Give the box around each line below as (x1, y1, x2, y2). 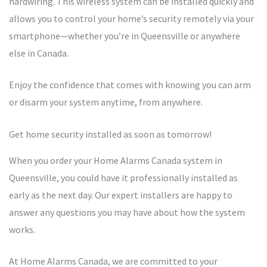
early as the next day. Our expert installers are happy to (9, 189, 232, 201)
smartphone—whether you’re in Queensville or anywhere (9, 30, 240, 42)
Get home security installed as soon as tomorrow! (9, 128, 212, 141)
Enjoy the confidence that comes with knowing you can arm (9, 79, 251, 91)
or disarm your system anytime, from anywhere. (9, 96, 203, 108)
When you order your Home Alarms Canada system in (9, 154, 222, 167)
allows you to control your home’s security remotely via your (9, 13, 254, 25)
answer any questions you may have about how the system (9, 206, 245, 219)
